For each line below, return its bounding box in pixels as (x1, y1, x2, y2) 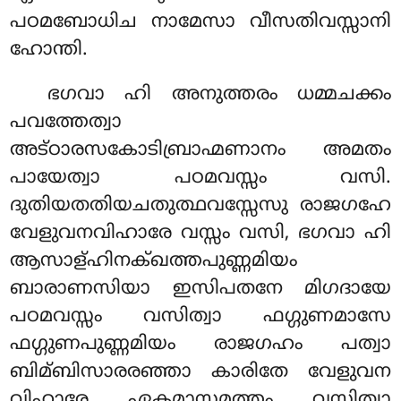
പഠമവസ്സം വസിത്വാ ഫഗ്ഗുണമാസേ (10, 305, 391, 329)
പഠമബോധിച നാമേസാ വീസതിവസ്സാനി (10, 11, 391, 35)
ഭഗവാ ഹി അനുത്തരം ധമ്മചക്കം (47, 83, 391, 107)
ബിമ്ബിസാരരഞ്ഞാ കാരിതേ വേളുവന (10, 361, 391, 385)
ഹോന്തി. (10, 38, 89, 63)
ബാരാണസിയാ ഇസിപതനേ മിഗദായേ (10, 277, 391, 302)
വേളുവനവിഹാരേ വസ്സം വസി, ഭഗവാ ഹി (10, 222, 391, 246)
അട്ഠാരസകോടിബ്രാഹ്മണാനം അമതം (10, 139, 391, 163)
